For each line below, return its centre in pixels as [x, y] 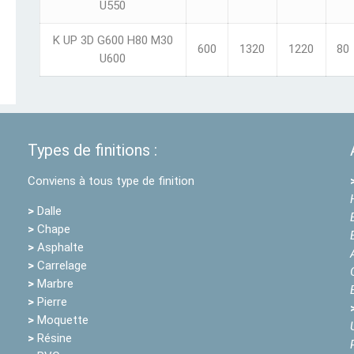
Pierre [50, 302]
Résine [53, 338]
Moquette [61, 320]
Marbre [53, 284]
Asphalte [58, 247]
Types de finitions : [92, 150]
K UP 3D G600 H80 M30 [113, 40]
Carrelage [60, 265]
